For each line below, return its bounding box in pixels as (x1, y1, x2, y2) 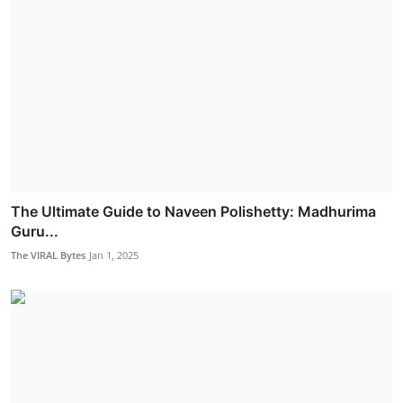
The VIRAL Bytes (11, 248, 85, 263)
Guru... (11, 222, 58, 241)
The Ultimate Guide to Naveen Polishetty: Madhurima (11, 202, 376, 221)
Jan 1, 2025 (89, 248, 139, 263)
